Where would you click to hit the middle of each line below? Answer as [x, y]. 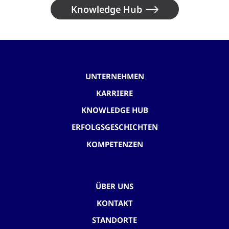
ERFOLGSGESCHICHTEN [114, 127]
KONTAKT [114, 203]
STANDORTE [114, 220]
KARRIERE [114, 93]
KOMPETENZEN [114, 144]
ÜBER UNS [114, 186]
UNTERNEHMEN [114, 76]
